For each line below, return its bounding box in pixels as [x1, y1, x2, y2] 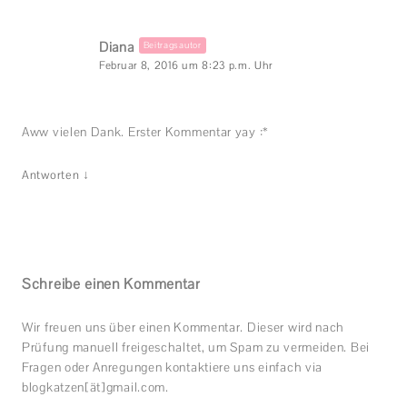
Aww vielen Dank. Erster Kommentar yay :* [22, 124, 269, 141]
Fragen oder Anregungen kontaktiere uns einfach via [22, 359, 323, 376]
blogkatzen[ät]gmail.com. [22, 379, 169, 396]
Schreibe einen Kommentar [22, 274, 201, 294]
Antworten [22, 167, 80, 184]
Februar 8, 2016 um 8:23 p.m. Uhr [99, 58, 273, 74]
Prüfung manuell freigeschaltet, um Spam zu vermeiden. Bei [22, 339, 370, 356]
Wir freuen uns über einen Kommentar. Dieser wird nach [22, 319, 345, 336]
